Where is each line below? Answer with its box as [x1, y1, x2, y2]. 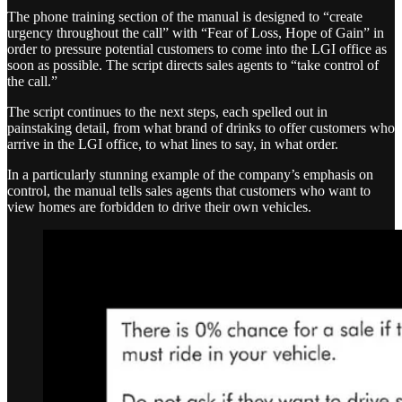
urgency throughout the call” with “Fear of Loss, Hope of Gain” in [7, 24, 384, 40]
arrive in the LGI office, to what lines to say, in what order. [7, 135, 338, 152]
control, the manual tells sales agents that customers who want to [7, 182, 371, 198]
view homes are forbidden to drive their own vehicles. [7, 198, 311, 214]
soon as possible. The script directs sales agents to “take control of [7, 57, 379, 73]
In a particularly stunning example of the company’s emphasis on [7, 166, 373, 182]
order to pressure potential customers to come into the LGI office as [7, 40, 387, 57]
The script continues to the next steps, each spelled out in [7, 103, 328, 119]
